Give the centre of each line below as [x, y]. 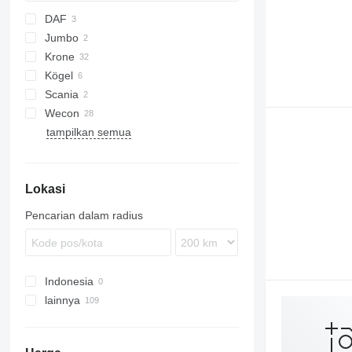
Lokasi [45, 189]
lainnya [62, 300]
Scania [61, 94]
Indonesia [69, 281]
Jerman [102, 319]
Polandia [104, 338]
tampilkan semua [88, 132]
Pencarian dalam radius [84, 215]
